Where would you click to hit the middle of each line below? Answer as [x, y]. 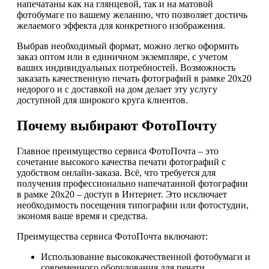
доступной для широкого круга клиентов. [102, 100]
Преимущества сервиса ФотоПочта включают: [112, 237]
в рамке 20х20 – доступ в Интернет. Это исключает [122, 195]
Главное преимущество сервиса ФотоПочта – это [118, 151]
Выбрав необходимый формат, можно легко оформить [128, 46]
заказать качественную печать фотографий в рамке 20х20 [134, 79]
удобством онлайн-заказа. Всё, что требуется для [116, 173]
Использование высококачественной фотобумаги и [146, 257]
